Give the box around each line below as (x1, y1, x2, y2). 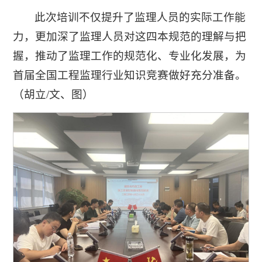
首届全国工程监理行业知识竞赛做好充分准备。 (13, 69, 246, 81)
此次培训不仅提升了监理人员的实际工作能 (35, 11, 246, 23)
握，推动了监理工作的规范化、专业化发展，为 (13, 50, 246, 62)
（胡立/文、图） (13, 88, 94, 101)
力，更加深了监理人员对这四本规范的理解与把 (13, 30, 246, 43)
